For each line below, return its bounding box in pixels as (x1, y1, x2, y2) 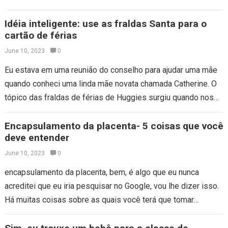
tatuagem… (4, 4, 43, 14)
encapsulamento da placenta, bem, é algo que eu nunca (4, 167, 199, 177)
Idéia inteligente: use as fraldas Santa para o (4, 18, 207, 30)
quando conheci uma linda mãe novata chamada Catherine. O (4, 79, 217, 89)
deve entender (4, 132, 69, 144)
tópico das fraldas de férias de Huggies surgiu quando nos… (4, 93, 219, 102)
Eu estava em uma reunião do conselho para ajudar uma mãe (4, 65, 217, 75)
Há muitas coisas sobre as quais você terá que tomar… (4, 195, 198, 205)
